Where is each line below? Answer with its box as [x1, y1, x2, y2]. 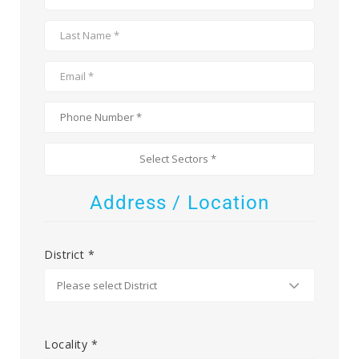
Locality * [44, 336, 98, 352]
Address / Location [89, 191, 270, 214]
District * [44, 246, 95, 262]
